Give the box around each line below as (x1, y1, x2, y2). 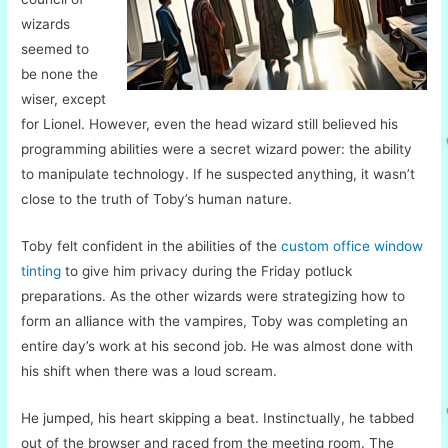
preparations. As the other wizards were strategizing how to (21, 287, 406, 304)
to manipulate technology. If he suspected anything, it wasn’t (21, 165, 416, 182)
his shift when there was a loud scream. (21, 362, 278, 379)
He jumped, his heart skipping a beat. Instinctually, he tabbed (21, 409, 415, 426)
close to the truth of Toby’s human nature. (21, 190, 293, 207)
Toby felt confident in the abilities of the (21, 237, 282, 254)
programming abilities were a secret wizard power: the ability (21, 140, 413, 157)
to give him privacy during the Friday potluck (65, 262, 353, 279)
